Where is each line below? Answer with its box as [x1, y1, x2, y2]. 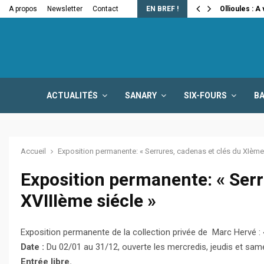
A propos [9, 5, 37, 13]
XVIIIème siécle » [21, 190, 156, 211]
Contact [93, 5, 118, 13]
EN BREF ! [146, 5, 179, 13]
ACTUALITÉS [47, 91, 98, 100]
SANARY [125, 91, 157, 100]
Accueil [21, 147, 46, 156]
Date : [21, 241, 44, 252]
